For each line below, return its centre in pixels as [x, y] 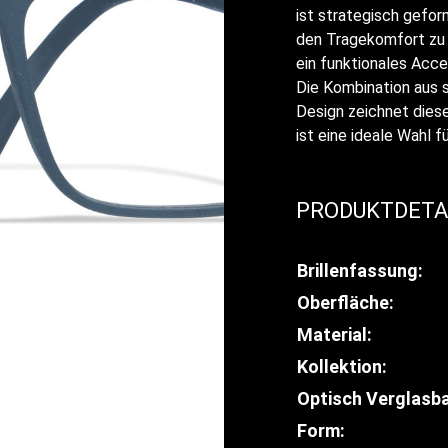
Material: [334, 334]
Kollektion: [342, 366]
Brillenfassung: [360, 270]
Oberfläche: [345, 302]
